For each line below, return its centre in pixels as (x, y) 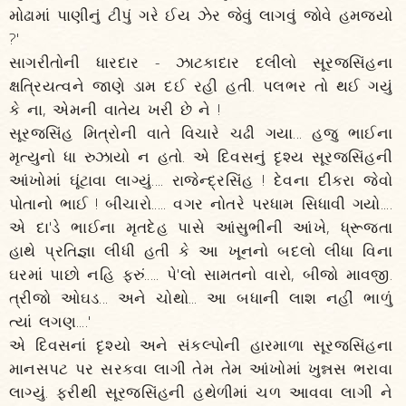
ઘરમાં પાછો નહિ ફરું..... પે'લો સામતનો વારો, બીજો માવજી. (201, 274)
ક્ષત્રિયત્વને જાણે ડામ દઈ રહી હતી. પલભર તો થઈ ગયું (201, 86)
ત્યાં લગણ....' (50, 321)
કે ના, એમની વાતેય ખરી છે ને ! (115, 109)
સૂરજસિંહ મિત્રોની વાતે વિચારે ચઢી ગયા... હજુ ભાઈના (201, 133)
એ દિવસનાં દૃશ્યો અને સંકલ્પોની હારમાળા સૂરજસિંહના (201, 345)
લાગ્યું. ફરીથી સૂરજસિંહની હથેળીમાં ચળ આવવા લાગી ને (201, 392)
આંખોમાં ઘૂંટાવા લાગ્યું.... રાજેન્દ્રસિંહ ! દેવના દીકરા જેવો (201, 180)
